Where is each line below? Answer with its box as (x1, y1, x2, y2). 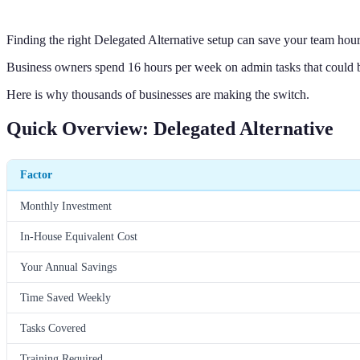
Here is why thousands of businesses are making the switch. (6, 87, 309, 101)
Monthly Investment (20, 198, 112, 212)
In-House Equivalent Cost (20, 229, 137, 243)
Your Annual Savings (20, 260, 117, 273)
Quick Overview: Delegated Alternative (6, 117, 333, 139)
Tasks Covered (20, 321, 86, 334)
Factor (20, 167, 52, 181)
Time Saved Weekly (20, 290, 111, 304)
